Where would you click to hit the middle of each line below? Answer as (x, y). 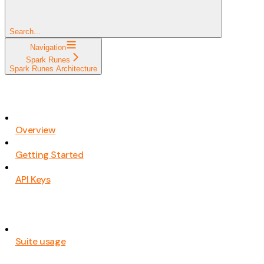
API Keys (33, 180)
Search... (25, 31)
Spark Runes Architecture (53, 68)
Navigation (48, 47)
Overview (35, 130)
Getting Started (49, 155)
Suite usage (40, 241)
